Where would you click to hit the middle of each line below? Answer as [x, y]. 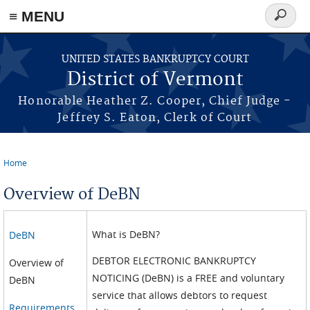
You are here [42, 173]
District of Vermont [155, 80]
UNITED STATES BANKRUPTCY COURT [155, 60]
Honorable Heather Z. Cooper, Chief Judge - [155, 101]
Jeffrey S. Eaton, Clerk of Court [155, 118]
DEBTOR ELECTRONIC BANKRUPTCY [174, 261]
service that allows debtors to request [180, 295]
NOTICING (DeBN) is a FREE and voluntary [189, 278]
